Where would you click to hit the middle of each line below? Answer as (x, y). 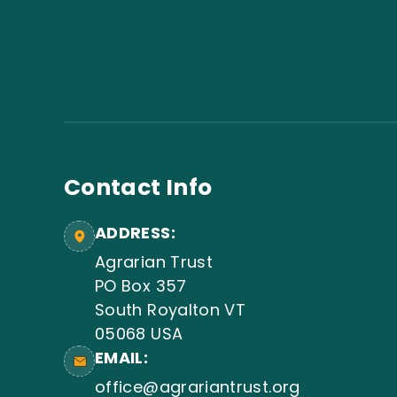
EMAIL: (122, 357)
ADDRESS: (135, 232)
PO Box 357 (141, 285)
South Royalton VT (171, 309)
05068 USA (139, 333)
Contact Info (138, 187)
